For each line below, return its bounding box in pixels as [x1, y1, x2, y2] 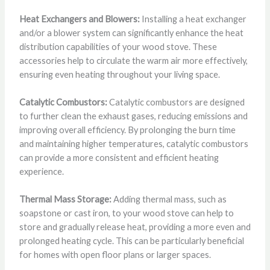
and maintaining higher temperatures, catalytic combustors [19, 139, 248, 149]
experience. [19, 166, 64, 177]
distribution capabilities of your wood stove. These [19, 41, 217, 52]
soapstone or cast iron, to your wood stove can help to [19, 208, 234, 219]
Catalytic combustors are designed [107, 97, 245, 108]
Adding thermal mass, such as [111, 194, 227, 205]
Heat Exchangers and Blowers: [19, 13, 140, 24]
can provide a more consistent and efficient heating [19, 152, 219, 163]
